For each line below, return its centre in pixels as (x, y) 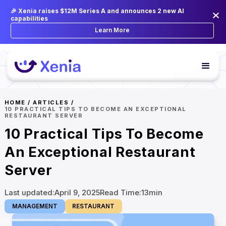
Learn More (112, 31)
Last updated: (29, 193)
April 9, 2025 (77, 193)
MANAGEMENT (35, 206)
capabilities (29, 18)
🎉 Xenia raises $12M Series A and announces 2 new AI (97, 11)
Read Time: (120, 193)
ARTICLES (51, 103)
